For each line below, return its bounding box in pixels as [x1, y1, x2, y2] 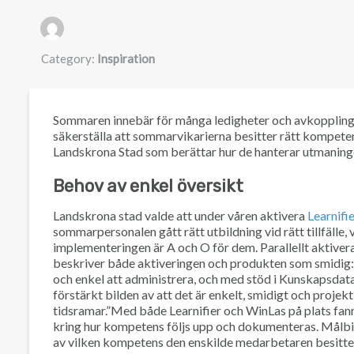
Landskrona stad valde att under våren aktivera [53, 207, 307, 223]
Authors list [40, 12, 111, 29]
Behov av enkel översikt [53, 175, 243, 197]
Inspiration [97, 51, 155, 66]
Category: [41, 51, 97, 66]
